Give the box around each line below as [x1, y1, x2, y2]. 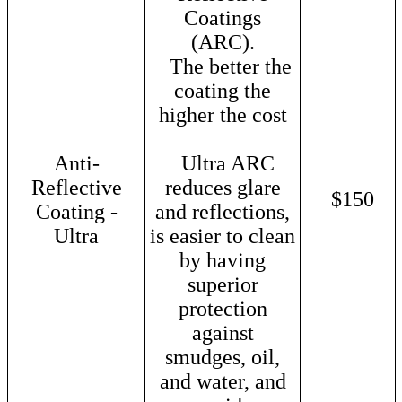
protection [178, 296, 267, 320]
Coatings [184, 5, 261, 30]
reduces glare [164, 175, 281, 199]
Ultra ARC [170, 151, 275, 175]
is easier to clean [150, 223, 295, 248]
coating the [174, 78, 271, 102]
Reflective [31, 175, 122, 199]
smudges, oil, [165, 345, 280, 369]
